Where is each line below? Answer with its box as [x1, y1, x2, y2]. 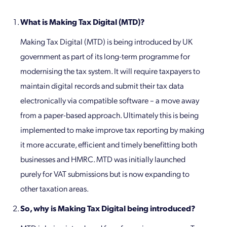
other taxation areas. [20, 183, 89, 194]
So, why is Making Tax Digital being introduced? [20, 203, 195, 214]
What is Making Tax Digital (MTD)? [20, 16, 144, 27]
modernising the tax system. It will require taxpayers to [20, 65, 200, 77]
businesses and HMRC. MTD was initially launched [20, 154, 185, 165]
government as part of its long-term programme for [20, 51, 190, 62]
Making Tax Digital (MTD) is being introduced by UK [20, 36, 193, 47]
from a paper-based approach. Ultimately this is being [20, 109, 199, 121]
